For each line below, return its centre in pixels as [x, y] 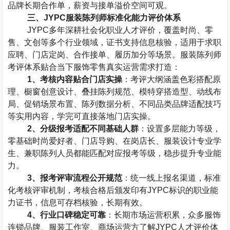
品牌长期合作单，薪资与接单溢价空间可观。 [90, 5]
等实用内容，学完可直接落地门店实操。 [82, 116]
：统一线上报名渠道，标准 [171, 178]
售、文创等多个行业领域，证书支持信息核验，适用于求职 [115, 42]
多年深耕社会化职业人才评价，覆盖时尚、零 [131, 30]
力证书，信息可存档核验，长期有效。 [78, 203]
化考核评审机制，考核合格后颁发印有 [78, 190]
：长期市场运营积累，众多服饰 [163, 215]
